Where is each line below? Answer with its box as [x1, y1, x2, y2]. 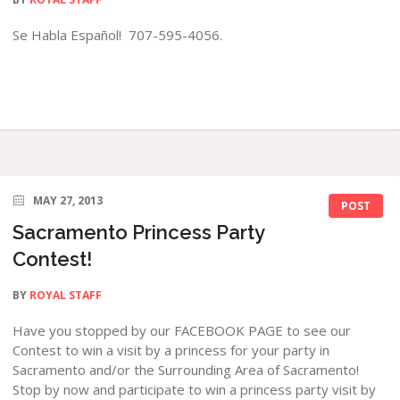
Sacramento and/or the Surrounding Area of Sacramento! [12, 361, 360, 379]
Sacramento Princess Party [12, 221, 265, 245]
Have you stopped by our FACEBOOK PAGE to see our [12, 321, 352, 340]
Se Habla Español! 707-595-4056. [12, 26, 223, 44]
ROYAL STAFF [29, 287, 103, 304]
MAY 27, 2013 [33, 193, 104, 209]
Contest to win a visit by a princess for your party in [12, 341, 330, 360]
